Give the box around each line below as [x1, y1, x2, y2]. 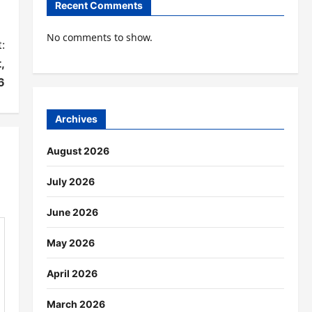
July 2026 [46, 175, 95, 187]
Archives [54, 112, 97, 125]
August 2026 [46, 144, 109, 157]
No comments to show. [46, 31, 153, 45]
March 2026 [46, 297, 105, 310]
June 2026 [46, 205, 98, 218]
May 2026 [46, 236, 95, 249]
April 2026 [46, 267, 97, 279]
